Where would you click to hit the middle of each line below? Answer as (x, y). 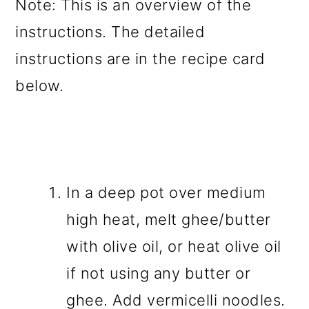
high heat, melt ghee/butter (169, 220)
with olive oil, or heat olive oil (174, 247)
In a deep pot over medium (166, 193)
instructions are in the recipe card (140, 59)
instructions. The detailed (110, 32)
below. (40, 86)
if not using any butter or (159, 273)
